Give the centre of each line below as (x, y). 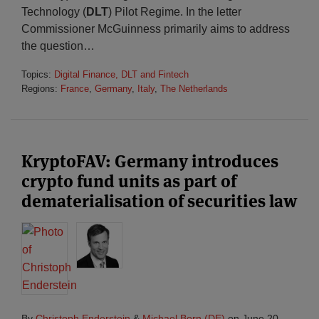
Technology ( (54, 12)
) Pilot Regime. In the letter (175, 12)
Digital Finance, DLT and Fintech (121, 74)
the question (52, 46)
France (75, 89)
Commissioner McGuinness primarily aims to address (156, 29)
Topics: (38, 74)
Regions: (41, 89)
